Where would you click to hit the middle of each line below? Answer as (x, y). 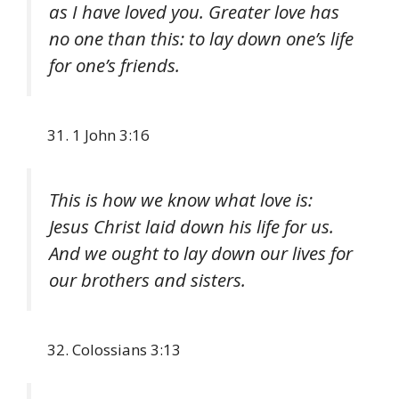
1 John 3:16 (111, 134)
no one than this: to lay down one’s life (201, 38)
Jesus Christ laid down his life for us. (191, 227)
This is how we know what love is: (181, 200)
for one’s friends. (114, 65)
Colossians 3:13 (126, 349)
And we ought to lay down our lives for (201, 253)
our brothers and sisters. (147, 280)
